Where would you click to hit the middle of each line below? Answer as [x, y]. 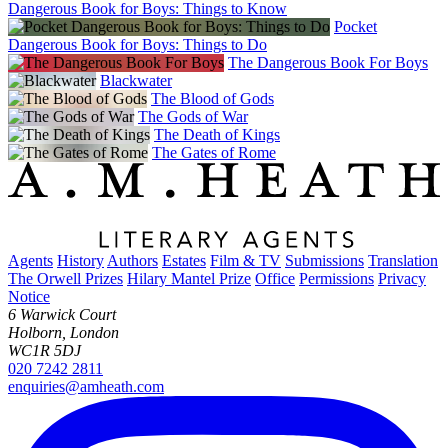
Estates [184, 261]
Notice [29, 297]
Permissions [336, 279]
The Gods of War [193, 116]
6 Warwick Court [62, 315]
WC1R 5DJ [44, 351]
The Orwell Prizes [65, 279]
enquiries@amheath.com [86, 387]
